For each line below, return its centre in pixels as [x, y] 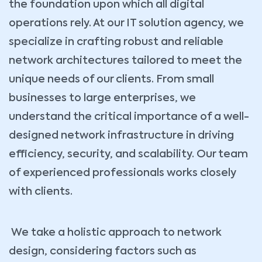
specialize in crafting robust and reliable [116, 42]
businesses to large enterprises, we [102, 99]
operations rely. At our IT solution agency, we [126, 24]
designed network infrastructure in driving [121, 136]
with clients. [41, 192]
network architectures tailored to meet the [125, 61]
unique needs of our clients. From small [111, 80]
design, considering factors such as [103, 252]
